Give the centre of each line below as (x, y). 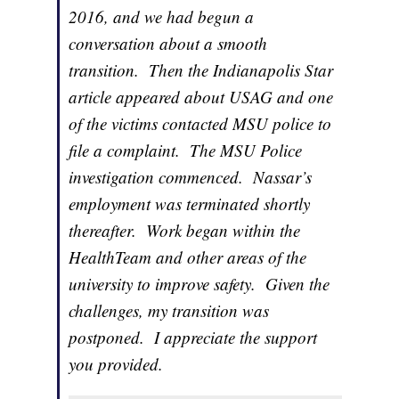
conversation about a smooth (168, 44)
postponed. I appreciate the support (193, 338)
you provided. (119, 364)
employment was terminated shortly (190, 204)
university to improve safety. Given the (199, 284)
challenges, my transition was (169, 311)
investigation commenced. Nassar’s (191, 177)
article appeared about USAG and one (201, 97)
